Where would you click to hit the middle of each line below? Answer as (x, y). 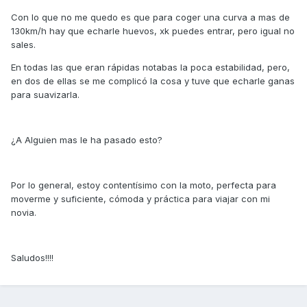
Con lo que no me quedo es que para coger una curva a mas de (150, 17)
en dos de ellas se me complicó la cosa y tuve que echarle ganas (153, 81)
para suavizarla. (45, 95)
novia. (24, 213)
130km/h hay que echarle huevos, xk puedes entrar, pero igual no (153, 31)
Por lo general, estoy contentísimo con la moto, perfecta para (144, 185)
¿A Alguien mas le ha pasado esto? (87, 140)
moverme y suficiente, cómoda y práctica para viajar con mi (140, 199)
